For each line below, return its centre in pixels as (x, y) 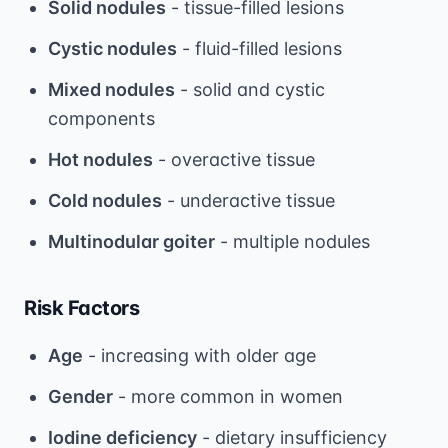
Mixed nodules (111, 89)
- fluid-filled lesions (259, 48)
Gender (80, 396)
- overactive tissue (234, 159)
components (101, 118)
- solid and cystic (250, 89)
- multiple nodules (292, 241)
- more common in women (228, 396)
